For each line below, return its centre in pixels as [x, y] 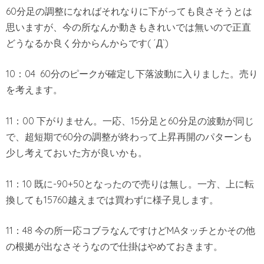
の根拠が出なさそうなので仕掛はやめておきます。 [114, 247]
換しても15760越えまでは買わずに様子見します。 [112, 199]
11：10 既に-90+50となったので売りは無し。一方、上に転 [130, 184]
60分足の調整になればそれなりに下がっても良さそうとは [129, 11]
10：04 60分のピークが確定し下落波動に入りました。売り [132, 74]
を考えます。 [34, 90]
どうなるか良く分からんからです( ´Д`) [87, 43]
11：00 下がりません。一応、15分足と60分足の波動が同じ [130, 121]
